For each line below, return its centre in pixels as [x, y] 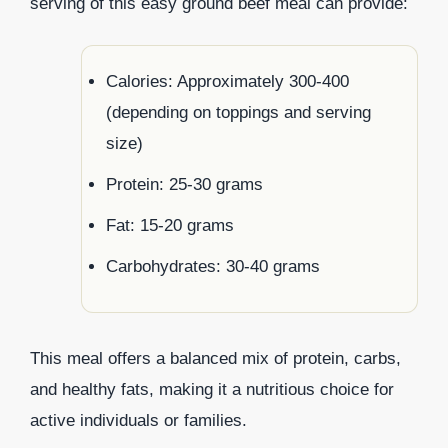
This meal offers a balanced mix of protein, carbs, [215, 358]
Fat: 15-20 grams [170, 225]
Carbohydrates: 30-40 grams [213, 266]
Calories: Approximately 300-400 [227, 81]
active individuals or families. [138, 420]
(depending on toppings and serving [238, 112]
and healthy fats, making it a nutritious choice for [212, 389]
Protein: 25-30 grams [184, 184]
